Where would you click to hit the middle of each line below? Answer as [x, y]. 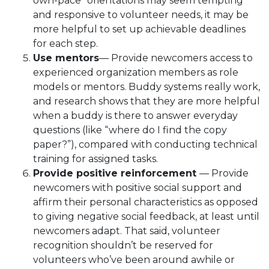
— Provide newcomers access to [176, 58]
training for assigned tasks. [95, 159]
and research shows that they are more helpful [147, 101]
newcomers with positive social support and [138, 187]
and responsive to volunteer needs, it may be [141, 14]
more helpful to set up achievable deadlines [139, 29]
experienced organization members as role [136, 72]
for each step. [65, 43]
